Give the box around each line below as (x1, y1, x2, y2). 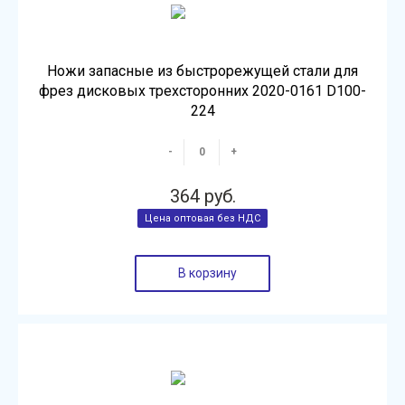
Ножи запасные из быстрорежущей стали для (47, 62, 358, 80)
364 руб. (169, 185, 236, 207)
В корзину (177, 266, 237, 280)
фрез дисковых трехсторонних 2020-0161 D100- (39, 82, 366, 99)
